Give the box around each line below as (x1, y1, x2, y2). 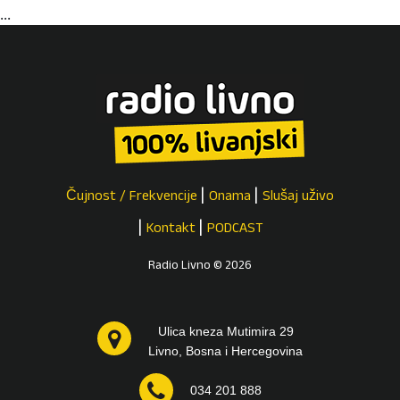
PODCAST (206, 218, 263, 241)
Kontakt (146, 218, 196, 241)
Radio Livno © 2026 (148, 256, 252, 277)
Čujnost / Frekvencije (66, 186, 197, 209)
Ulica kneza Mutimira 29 (157, 324, 294, 338)
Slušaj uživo (262, 186, 334, 209)
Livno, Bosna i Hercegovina (148, 344, 303, 358)
